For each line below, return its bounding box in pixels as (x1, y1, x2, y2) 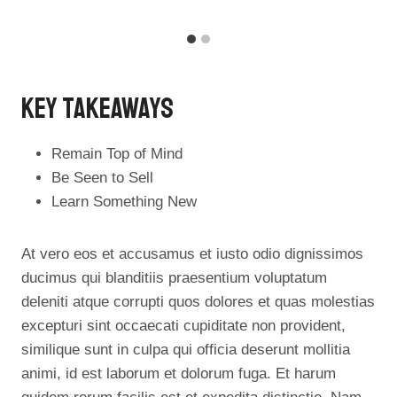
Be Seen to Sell (51, 168, 153, 186)
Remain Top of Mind (51, 144, 183, 162)
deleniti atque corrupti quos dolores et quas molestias (21, 292, 375, 310)
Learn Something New (51, 192, 197, 210)
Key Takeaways (21, 90, 174, 127)
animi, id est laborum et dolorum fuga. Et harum (21, 364, 336, 382)
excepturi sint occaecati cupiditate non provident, (21, 316, 346, 334)
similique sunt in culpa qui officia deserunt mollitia (21, 340, 350, 358)
